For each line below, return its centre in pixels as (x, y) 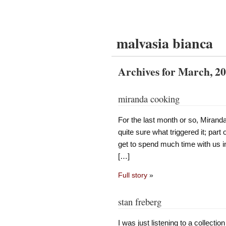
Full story (132, 175)
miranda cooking (149, 99)
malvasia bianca (165, 43)
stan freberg (139, 202)
